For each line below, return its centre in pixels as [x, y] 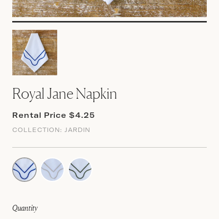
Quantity [25, 208]
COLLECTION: [38, 130]
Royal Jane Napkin [65, 93]
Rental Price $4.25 [54, 115]
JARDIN [77, 130]
